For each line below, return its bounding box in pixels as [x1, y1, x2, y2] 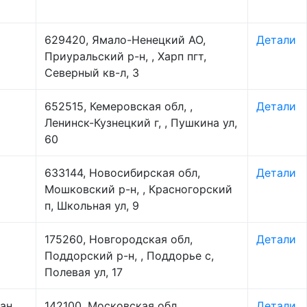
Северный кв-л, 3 [45, 66, 139, 79]
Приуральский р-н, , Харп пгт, [45, 49, 206, 63]
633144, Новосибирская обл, [45, 166, 200, 180]
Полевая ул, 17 [45, 265, 123, 279]
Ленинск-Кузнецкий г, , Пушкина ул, [45, 116, 237, 130]
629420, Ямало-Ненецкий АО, [45, 33, 206, 47]
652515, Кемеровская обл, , [45, 99, 193, 113]
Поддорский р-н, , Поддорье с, [45, 249, 214, 262]
